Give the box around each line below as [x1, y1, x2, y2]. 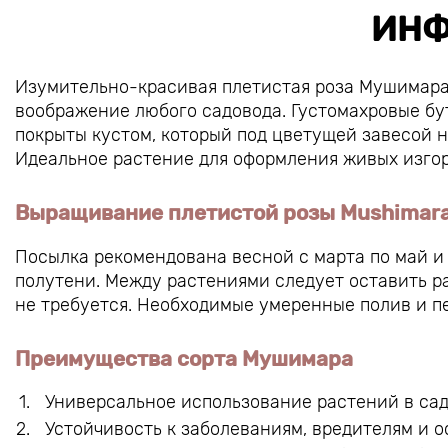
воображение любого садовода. [15, 100, 291, 123]
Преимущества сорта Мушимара [15, 346, 353, 372]
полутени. [15, 270, 105, 293]
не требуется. [15, 294, 137, 317]
